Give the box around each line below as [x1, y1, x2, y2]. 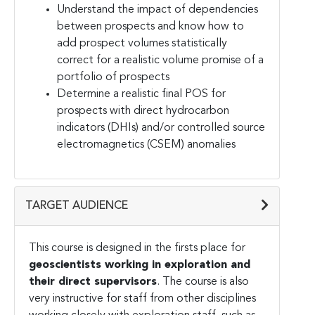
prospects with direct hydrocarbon [57, 105, 229, 117]
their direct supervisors [29, 276, 157, 288]
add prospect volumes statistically [57, 37, 227, 49]
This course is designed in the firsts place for [29, 242, 245, 254]
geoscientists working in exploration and [29, 259, 250, 271]
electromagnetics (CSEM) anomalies [57, 139, 236, 150]
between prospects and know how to [57, 20, 244, 32]
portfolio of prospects [57, 71, 169, 83]
